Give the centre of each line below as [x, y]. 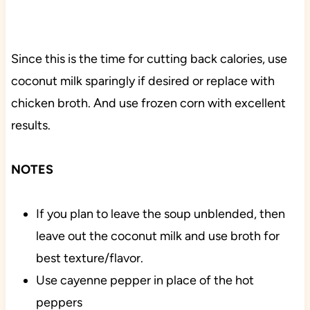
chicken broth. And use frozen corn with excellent [148, 103]
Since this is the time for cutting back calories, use [149, 59]
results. [30, 126]
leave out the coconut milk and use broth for [157, 236]
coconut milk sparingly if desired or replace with [143, 81]
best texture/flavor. [89, 258]
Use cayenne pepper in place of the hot [145, 281]
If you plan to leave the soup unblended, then [160, 214]
